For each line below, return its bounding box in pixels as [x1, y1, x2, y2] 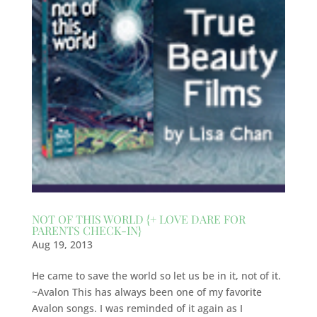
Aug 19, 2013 [31, 238, 93, 252]
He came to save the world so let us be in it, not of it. [31, 269, 281, 283]
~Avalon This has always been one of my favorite [31, 285, 262, 299]
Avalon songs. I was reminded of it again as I [31, 301, 243, 316]
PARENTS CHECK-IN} [31, 223, 142, 238]
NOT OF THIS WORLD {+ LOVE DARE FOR [31, 212, 246, 227]
